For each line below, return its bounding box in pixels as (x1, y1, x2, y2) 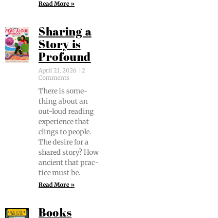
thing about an (38, 97, 88, 106)
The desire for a (38, 138, 89, 146)
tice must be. (38, 168, 83, 177)
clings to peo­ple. (38, 127, 92, 136)
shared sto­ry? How (38, 148, 99, 157)
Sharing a (38, 26, 91, 39)
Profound (38, 52, 91, 64)
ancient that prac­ (38, 158, 99, 167)
